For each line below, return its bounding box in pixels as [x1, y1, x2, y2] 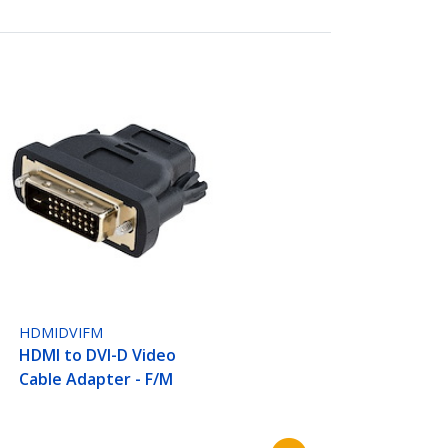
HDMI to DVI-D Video [19, 344, 177, 367]
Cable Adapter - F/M [19, 368, 174, 391]
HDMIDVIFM [19, 323, 104, 343]
